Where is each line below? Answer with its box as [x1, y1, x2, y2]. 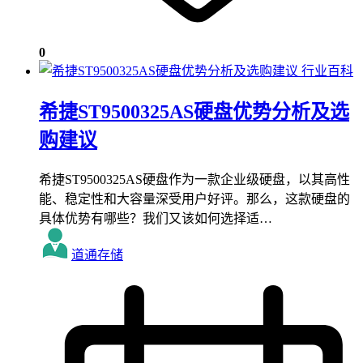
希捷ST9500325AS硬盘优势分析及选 [39, 100, 349, 122]
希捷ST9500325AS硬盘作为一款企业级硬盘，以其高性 [39, 172, 350, 186]
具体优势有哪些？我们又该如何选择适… [39, 211, 272, 225]
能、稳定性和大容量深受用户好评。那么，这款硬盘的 [39, 191, 350, 206]
